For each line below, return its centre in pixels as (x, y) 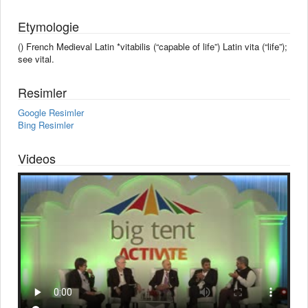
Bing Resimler (46, 124)
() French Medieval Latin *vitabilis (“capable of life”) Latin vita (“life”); (153, 46)
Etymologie (48, 26)
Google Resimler (51, 112)
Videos (37, 158)
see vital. (36, 58)
